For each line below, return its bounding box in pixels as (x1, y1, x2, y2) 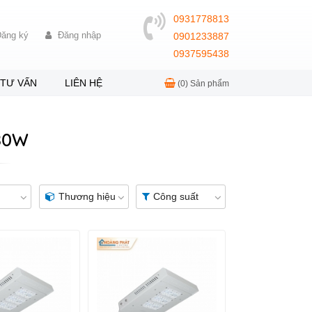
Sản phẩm (188, 78, 230, 88)
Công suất (153, 191, 199, 202)
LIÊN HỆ (64, 77, 102, 88)
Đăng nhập (57, 29, 101, 40)
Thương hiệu (58, 191, 116, 202)
